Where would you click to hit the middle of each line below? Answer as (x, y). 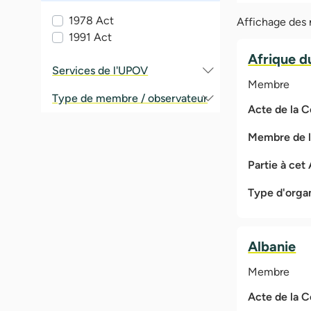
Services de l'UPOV (100, 70)
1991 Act (91, 37)
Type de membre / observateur (130, 98)
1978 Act (92, 20)
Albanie (272, 246)
